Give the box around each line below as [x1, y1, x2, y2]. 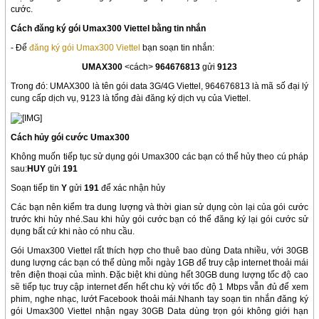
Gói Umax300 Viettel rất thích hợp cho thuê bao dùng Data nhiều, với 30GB [11, 245, 308, 256]
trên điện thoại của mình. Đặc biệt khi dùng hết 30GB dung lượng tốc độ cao [11, 269, 308, 280]
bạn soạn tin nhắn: [140, 43, 215, 53]
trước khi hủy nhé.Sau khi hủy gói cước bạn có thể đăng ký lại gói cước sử [11, 214, 308, 224]
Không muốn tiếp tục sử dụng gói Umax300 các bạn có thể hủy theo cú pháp [11, 151, 308, 162]
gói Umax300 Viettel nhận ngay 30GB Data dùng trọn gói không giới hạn [11, 305, 308, 316]
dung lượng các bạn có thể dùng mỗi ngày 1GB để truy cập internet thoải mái [11, 257, 308, 268]
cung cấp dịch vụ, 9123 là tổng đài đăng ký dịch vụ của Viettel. [11, 93, 251, 104]
